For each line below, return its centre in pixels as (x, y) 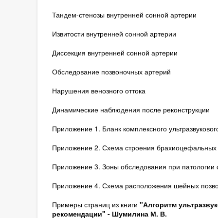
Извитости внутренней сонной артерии (114, 34)
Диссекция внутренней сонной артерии (115, 53)
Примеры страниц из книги (96, 204)
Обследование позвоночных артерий (111, 72)
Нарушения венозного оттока (99, 91)
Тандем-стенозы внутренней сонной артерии (124, 15)
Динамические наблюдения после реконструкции (131, 109)
